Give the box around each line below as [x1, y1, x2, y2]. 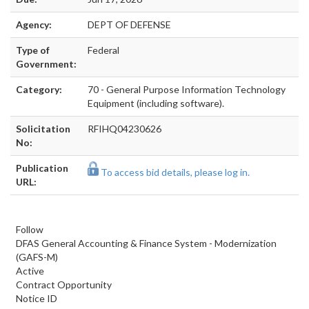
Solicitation [16, 123, 70, 134]
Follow [16, 223, 43, 235]
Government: [16, 58, 77, 70]
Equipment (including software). [88, 97, 224, 109]
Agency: [16, 19, 52, 30]
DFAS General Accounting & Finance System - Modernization [16, 237, 277, 249]
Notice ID [16, 292, 57, 304]
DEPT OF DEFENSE [88, 19, 171, 30]
